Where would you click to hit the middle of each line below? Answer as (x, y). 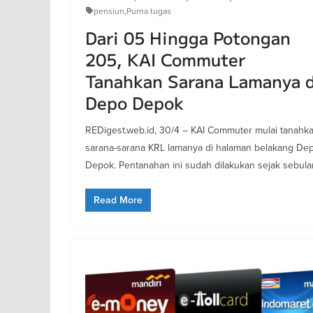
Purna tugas (149, 10)
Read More (118, 200)
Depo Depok (134, 102)
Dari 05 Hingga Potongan (188, 37)
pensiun (109, 10)
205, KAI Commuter (165, 59)
